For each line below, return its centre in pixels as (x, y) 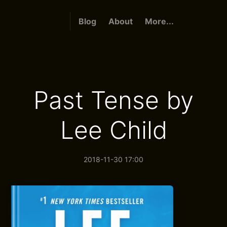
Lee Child (113, 130)
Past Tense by (113, 100)
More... (159, 21)
